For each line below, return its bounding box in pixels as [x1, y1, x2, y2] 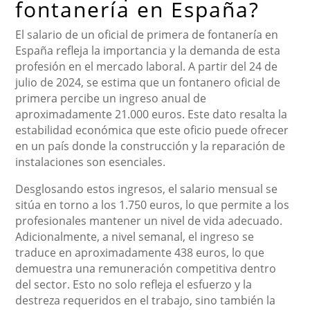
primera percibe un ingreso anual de [15, 91, 207, 107]
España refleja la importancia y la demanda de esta [15, 43, 281, 59]
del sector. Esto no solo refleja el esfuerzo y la [15, 277, 253, 293]
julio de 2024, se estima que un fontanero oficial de [15, 75, 281, 91]
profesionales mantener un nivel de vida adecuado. [15, 213, 283, 229]
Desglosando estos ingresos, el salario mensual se [15, 181, 278, 197]
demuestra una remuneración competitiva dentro [15, 261, 277, 277]
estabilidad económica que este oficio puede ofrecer [15, 122, 289, 138]
